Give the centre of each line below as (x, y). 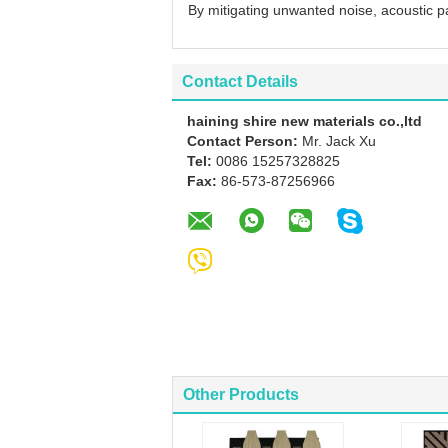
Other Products (241, 394)
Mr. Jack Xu (339, 141)
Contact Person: (244, 141)
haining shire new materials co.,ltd (304, 121)
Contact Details (240, 81)
